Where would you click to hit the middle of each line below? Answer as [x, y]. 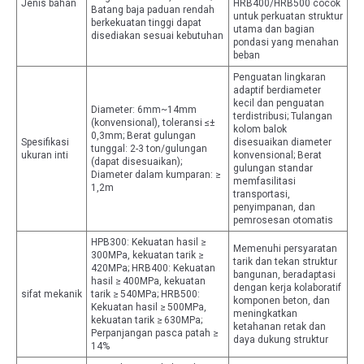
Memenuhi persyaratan [285, 249]
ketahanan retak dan [279, 327]
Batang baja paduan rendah [153, 10]
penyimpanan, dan [274, 208]
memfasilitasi [264, 182]
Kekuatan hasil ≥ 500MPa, [149, 308]
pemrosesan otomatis [283, 221]
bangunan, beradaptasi [284, 275]
